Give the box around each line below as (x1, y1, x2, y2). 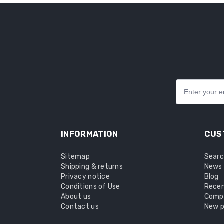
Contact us (61, 202, 99, 211)
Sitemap (61, 152, 90, 161)
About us (61, 192, 91, 201)
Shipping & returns (61, 162, 123, 171)
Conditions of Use (61, 182, 120, 191)
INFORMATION (61, 129, 118, 139)
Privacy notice (61, 172, 110, 181)
